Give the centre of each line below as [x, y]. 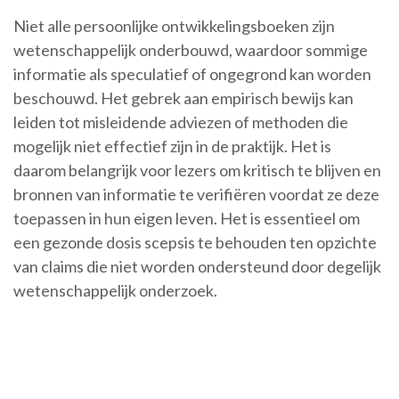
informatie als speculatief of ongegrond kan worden [192, 74]
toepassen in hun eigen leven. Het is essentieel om [187, 219]
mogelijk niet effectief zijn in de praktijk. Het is [172, 147]
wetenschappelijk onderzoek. [115, 291]
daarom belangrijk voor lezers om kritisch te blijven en [197, 171]
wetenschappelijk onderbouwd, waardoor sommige [191, 50]
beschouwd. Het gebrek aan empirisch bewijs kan [183, 98]
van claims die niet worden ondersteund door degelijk [197, 267]
